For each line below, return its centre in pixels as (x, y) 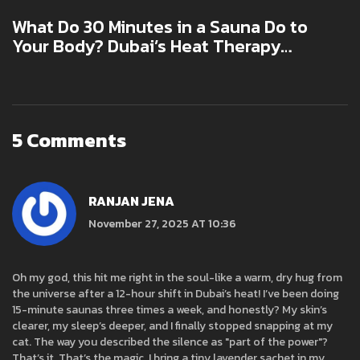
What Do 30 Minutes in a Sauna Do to (160, 27)
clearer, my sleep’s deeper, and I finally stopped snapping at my (172, 325)
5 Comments (69, 140)
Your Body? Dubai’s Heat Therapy (146, 46)
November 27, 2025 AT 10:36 (162, 224)
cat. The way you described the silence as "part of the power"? (170, 342)
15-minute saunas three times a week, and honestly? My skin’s (170, 309)
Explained (52, 65)
